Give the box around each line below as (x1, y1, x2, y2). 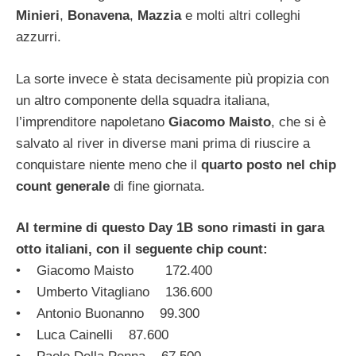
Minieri (16, 8, 60, 24)
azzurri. (16, 29, 61, 45)
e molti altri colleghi (181, 8, 300, 24)
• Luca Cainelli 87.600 (16, 327, 168, 343)
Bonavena (68, 8, 130, 24)
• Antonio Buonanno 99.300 (16, 306, 199, 322)
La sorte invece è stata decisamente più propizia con (16, 71, 329, 87)
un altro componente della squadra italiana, (16, 92, 270, 108)
